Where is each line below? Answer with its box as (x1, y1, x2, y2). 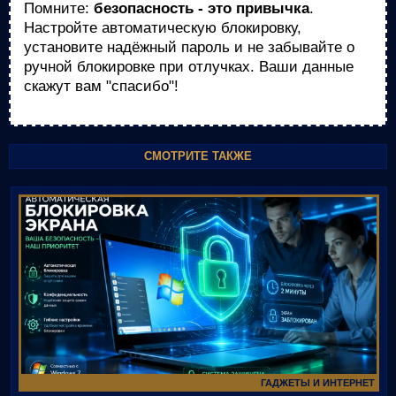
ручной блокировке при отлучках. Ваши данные (24, 58, 354, 75)
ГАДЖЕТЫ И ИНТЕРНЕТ (261, 377, 375, 388)
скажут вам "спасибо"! (24, 78, 179, 95)
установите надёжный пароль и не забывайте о (24, 39, 354, 56)
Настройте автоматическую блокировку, (24, 19, 301, 36)
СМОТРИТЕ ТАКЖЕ (144, 149, 252, 163)
